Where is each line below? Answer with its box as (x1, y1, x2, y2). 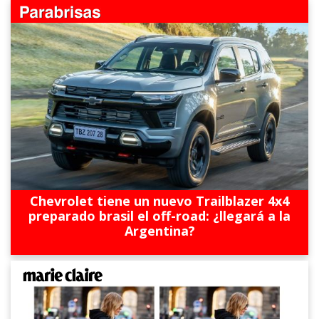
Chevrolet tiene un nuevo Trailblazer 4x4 (30, 192, 289, 210)
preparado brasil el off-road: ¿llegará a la (28, 207, 291, 225)
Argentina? (124, 222, 195, 240)
